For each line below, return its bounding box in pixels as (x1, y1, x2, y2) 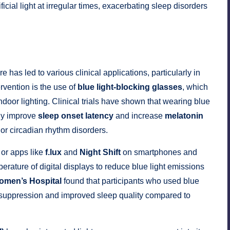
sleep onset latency (38, 111, 113, 121)
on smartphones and (121, 148, 197, 157)
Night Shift (80, 148, 121, 157)
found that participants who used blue (62, 177, 199, 186)
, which (182, 83, 208, 92)
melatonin (165, 111, 203, 121)
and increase (113, 111, 165, 121)
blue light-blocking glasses (78, 83, 182, 92)
